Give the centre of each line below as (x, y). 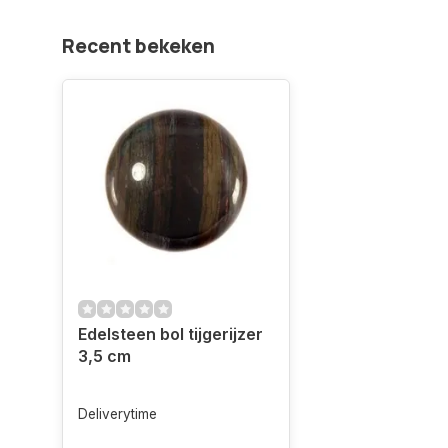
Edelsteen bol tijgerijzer (170, 334)
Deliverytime (117, 414)
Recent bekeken (138, 46)
